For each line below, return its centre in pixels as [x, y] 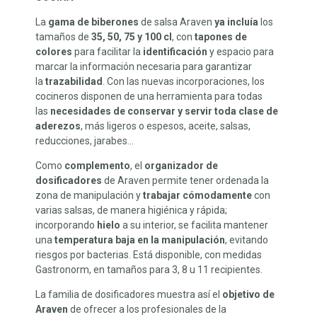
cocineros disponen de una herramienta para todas [149, 97]
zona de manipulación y [89, 196]
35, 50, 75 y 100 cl [132, 37]
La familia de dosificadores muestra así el [129, 295]
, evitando [247, 240]
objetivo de [248, 295]
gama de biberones [93, 22]
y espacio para [241, 52]
